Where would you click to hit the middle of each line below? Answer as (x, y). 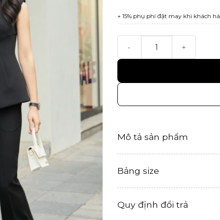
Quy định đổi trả (153, 205)
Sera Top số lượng (151, 41)
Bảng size (138, 171)
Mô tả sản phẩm (153, 137)
